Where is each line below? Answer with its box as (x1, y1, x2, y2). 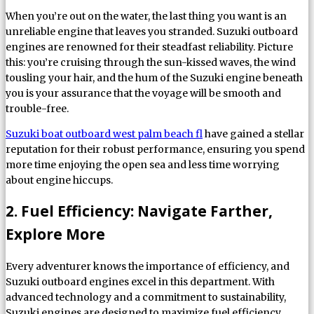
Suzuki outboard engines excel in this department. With (6, 275, 275, 288)
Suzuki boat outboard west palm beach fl (6, 127, 203, 140)
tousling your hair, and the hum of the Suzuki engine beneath (6, 71, 303, 84)
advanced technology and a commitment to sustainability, (6, 290, 286, 303)
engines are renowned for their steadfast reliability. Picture (6, 40, 293, 53)
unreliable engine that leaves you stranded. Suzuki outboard (6, 25, 298, 38)
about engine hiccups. (6, 173, 113, 186)
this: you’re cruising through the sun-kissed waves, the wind (6, 55, 296, 69)
